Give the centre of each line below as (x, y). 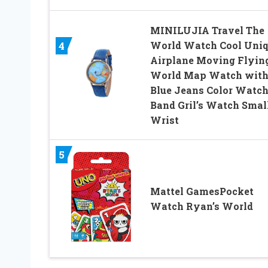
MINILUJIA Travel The (207, 30)
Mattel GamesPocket (202, 191)
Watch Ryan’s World (201, 206)
